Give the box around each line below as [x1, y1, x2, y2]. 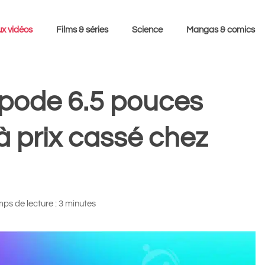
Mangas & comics [186, 25, 255, 35]
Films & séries [56, 25, 108, 35]
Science [132, 25, 163, 35]
